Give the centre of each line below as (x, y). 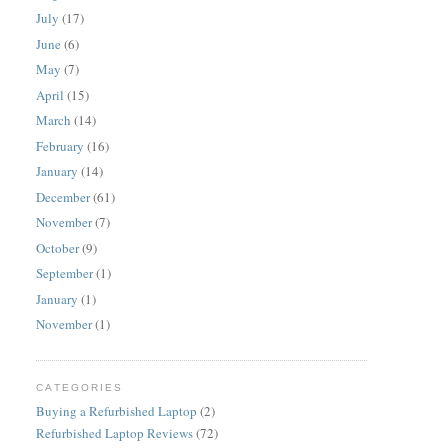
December (63, 196)
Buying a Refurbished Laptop (117, 411)
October (58, 247)
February (60, 145)
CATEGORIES (79, 387)
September (65, 273)
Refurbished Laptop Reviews (115, 433)
